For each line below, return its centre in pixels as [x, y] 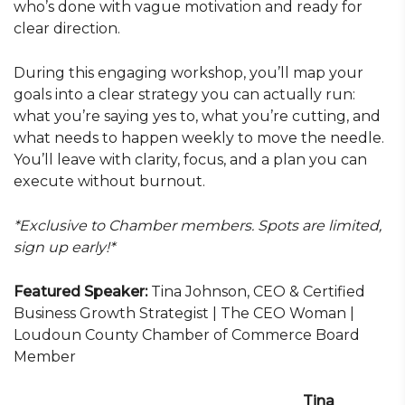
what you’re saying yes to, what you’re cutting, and [197, 116]
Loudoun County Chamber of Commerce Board [187, 335]
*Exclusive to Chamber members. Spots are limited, [198, 226]
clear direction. [67, 28]
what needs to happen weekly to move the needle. [199, 138]
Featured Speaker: [82, 292]
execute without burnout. [109, 181]
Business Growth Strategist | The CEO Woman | [184, 313]
